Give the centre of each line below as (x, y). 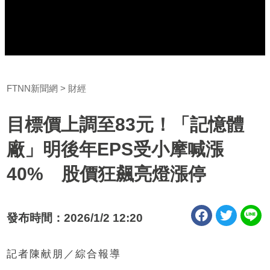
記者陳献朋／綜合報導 (64, 254)
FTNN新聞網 (33, 88)
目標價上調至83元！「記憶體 (126, 124)
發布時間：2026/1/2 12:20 (75, 218)
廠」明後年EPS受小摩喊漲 (115, 149)
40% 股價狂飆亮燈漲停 (107, 174)
